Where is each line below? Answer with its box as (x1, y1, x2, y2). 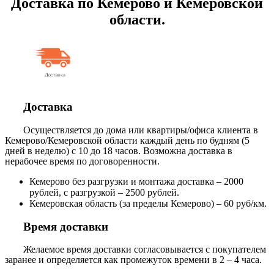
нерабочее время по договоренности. (5, 155, 160, 166)
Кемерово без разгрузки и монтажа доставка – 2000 (29, 176, 243, 187)
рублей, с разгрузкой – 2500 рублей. (29, 187, 179, 198)
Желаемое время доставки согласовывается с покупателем (23, 244, 266, 255)
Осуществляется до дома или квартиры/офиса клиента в (23, 124, 258, 135)
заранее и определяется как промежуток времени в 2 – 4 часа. (5, 254, 262, 265)
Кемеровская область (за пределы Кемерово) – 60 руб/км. (29, 198, 267, 209)
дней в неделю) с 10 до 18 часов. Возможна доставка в (5, 145, 232, 156)
